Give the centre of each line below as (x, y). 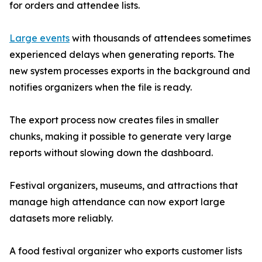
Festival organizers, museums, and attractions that (124, 186)
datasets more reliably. (61, 218)
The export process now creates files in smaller (114, 120)
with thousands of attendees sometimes (160, 38)
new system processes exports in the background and (130, 71)
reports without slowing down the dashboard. (111, 153)
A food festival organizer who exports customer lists (126, 251)
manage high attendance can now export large (117, 202)
